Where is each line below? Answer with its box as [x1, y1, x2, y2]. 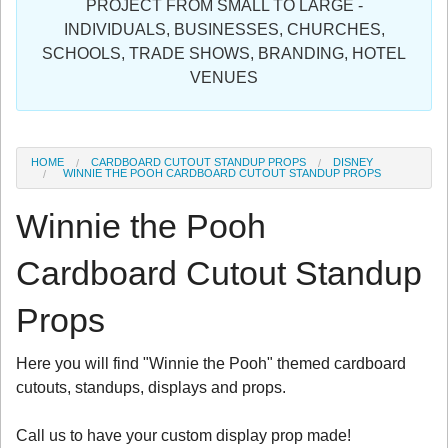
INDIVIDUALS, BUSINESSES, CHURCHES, [63, 21, 385, 39]
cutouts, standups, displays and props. [16, 378, 286, 396]
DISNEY [333, 156, 373, 169]
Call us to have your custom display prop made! [16, 426, 351, 444]
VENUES [190, 69, 258, 87]
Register [15, 52, 67, 72]
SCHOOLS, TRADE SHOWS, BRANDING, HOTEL [42, 45, 406, 63]
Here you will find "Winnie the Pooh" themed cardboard [16, 354, 406, 372]
